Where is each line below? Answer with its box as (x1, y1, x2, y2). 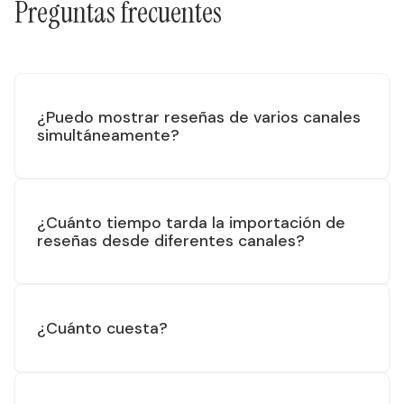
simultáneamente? (37, 124, 179, 145)
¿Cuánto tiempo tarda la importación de (37, 212, 345, 233)
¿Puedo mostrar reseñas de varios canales (37, 106, 361, 127)
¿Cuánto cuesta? (37, 317, 168, 338)
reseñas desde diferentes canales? (37, 230, 305, 251)
